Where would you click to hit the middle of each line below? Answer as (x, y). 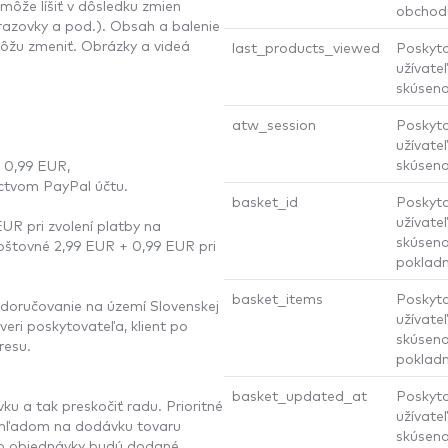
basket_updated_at (299, 394)
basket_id (265, 200)
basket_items (277, 297)
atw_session (274, 123)
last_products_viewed (306, 46)
